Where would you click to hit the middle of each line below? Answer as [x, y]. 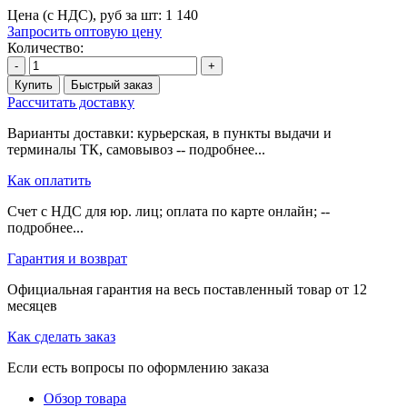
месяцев [32, 305]
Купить [34, 84]
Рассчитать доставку [71, 102]
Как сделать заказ [61, 336]
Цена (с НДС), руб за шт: [84, 15]
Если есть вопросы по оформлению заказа [138, 367]
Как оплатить [49, 180]
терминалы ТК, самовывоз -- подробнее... [136, 149]
